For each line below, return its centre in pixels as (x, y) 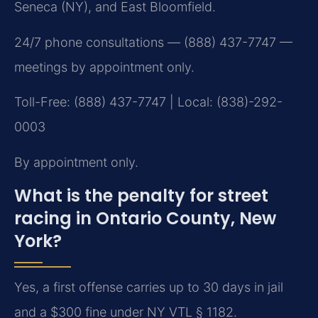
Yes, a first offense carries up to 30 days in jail (149, 287)
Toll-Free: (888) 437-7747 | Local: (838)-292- (148, 102)
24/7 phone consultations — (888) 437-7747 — (153, 42)
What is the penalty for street (141, 196)
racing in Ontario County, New (145, 219)
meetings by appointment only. (104, 67)
